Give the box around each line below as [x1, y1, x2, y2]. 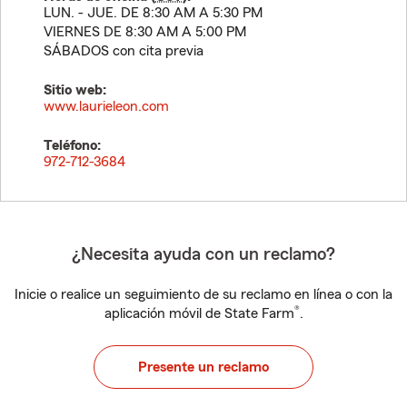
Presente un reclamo [138, 360, 269, 374]
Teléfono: [44, 138, 101, 153]
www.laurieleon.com [44, 99, 169, 114]
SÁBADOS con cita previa [44, 44, 203, 58]
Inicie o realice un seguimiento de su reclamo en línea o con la [15, 287, 392, 302]
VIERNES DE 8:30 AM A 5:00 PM [44, 25, 246, 39]
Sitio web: [44, 83, 106, 97]
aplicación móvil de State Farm [104, 306, 294, 321]
